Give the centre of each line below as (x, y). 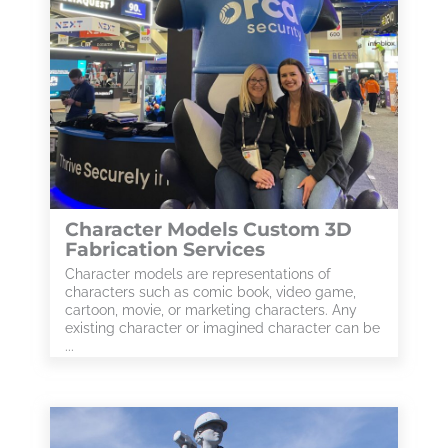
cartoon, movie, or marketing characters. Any (211, 310)
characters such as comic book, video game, (210, 292)
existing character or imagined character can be (222, 328)
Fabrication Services (165, 249)
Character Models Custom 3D (208, 229)
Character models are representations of (198, 274)
